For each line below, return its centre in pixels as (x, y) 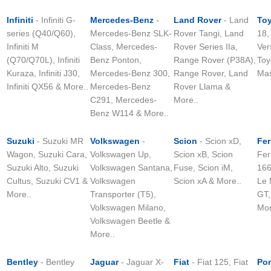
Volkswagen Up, (121, 154)
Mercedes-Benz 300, (130, 73)
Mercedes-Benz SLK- (131, 33)
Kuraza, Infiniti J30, (43, 73)
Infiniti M (23, 47)
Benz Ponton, (116, 60)
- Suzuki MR (59, 141)
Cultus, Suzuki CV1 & (47, 181)
